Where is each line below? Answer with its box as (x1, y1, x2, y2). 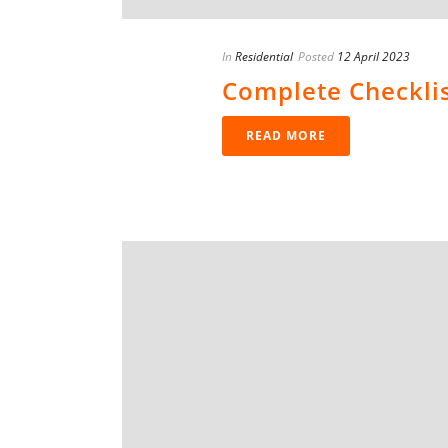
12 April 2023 (337, 48, 410, 66)
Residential (235, 48, 293, 66)
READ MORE (246, 127, 326, 145)
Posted (298, 48, 334, 66)
